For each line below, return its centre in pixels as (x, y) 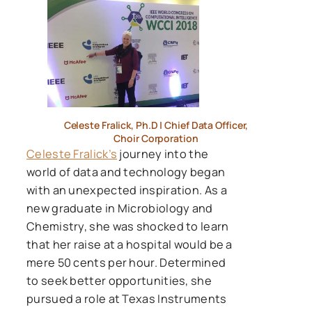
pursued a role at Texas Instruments (127, 298)
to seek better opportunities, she (119, 280)
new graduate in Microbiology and (120, 208)
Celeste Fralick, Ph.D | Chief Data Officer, (156, 125)
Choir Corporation (156, 138)
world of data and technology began (126, 172)
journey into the (163, 154)
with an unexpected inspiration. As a (127, 190)
